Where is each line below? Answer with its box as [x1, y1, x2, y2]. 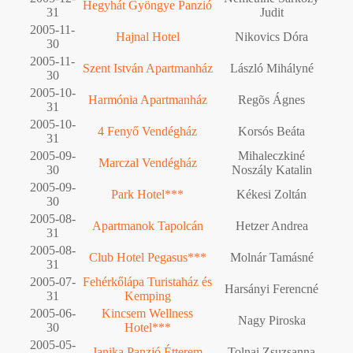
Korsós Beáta [238, 124, 305, 138]
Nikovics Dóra [235, 29, 308, 43]
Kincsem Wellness [102, 306, 193, 320]
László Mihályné [229, 61, 314, 75]
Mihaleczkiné [238, 148, 305, 162]
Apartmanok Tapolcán [91, 218, 203, 232]
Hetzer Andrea [235, 218, 308, 232]
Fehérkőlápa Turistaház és [83, 274, 212, 288]
